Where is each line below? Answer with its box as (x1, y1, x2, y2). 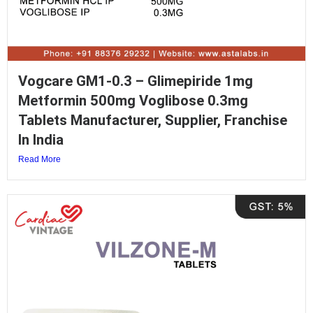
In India (18, 131, 64, 149)
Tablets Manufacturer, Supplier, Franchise (18, 112, 287, 129)
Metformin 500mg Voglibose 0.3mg (18, 92, 248, 110)
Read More (18, 154, 61, 165)
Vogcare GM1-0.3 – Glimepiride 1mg (18, 73, 253, 90)
